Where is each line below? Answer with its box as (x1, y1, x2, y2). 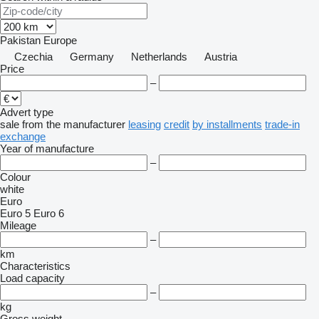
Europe (43, 34, 77, 46)
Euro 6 (33, 207, 64, 219)
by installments (192, 118, 262, 130)
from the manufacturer (22, 118, 125, 130)
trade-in (265, 118, 300, 130)
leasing (128, 118, 161, 130)
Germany (70, 51, 114, 63)
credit (164, 118, 189, 130)
